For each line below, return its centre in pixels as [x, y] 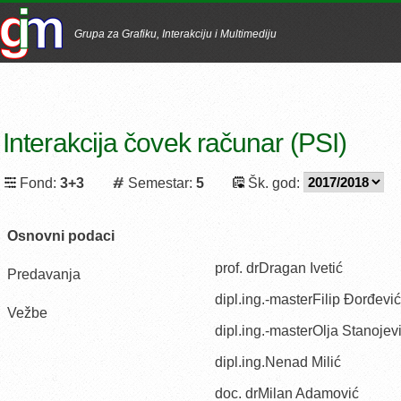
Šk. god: [274, 183]
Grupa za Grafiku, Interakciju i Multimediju [175, 34]
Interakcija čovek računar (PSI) [175, 143]
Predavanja [44, 274]
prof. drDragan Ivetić [279, 268]
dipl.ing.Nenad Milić [278, 362]
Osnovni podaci [61, 236]
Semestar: [160, 183]
